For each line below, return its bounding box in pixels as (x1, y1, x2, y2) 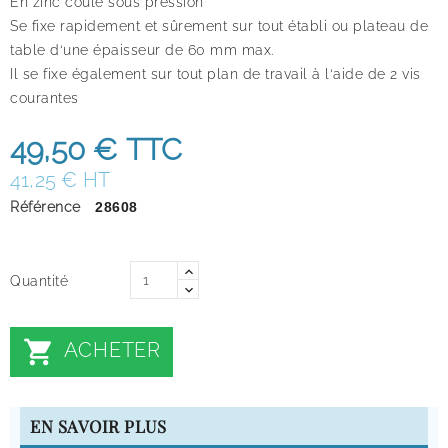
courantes (10, 89, 79, 106)
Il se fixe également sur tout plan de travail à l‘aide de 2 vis (10, 65, 421, 82)
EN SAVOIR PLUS (30, 414, 166, 437)
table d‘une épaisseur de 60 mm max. (10, 41, 274, 58)
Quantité (10, 272, 68, 289)
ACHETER (59, 337, 161, 362)
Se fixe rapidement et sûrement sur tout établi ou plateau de (10, 17, 428, 34)
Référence (10, 198, 81, 215)
